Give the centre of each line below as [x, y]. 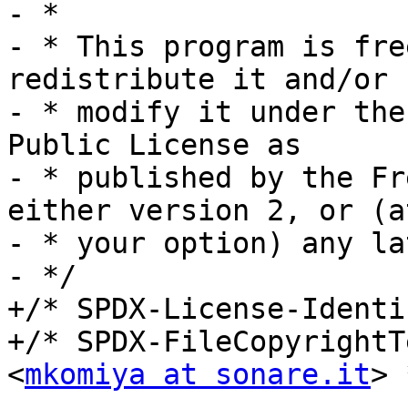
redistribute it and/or [198, 80]
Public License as [154, 145]
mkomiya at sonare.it [198, 375]
